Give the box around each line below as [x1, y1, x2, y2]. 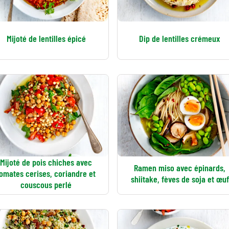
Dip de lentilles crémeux [139, 33, 221, 44]
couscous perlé [20, 179, 72, 190]
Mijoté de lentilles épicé [6, 33, 86, 44]
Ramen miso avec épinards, [134, 162, 226, 173]
